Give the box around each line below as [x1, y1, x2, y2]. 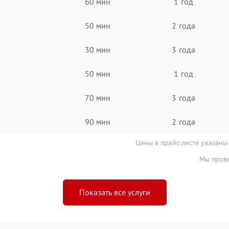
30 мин [84, 44, 111, 55]
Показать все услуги [79, 187, 150, 197]
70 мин [84, 92, 111, 103]
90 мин [84, 116, 111, 127]
